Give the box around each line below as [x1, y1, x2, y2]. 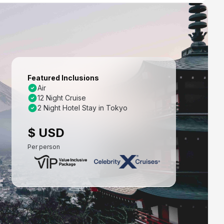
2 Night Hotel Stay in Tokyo [37, 103, 127, 112]
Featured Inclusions [27, 73, 99, 82]
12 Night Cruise [37, 93, 86, 102]
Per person [27, 143, 60, 150]
